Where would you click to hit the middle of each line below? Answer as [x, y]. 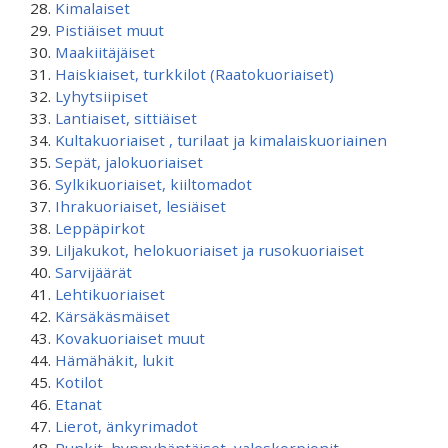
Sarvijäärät [93, 272]
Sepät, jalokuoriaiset [129, 162]
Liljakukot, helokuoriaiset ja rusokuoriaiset [209, 250]
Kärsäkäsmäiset [112, 316]
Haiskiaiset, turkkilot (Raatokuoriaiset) [194, 74]
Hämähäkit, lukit [114, 360]
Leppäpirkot [100, 228]
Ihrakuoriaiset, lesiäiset [140, 206]
